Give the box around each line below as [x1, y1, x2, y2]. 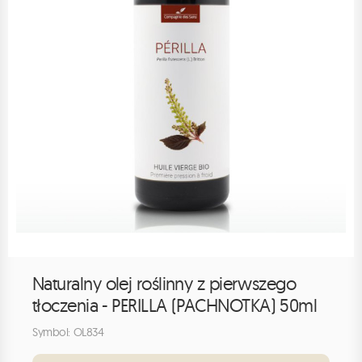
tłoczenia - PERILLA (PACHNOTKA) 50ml [32, 294, 318, 318]
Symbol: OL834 [32, 325, 104, 340]
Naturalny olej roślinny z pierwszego [32, 272, 297, 296]
